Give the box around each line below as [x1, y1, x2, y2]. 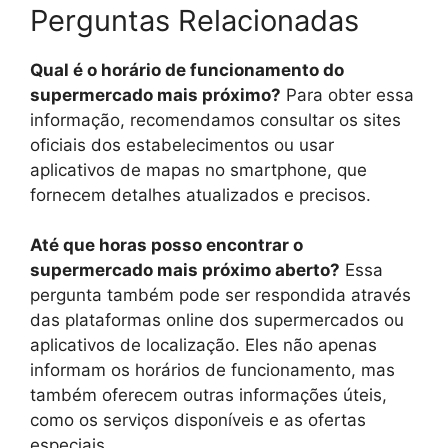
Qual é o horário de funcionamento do [30, 59, 344, 80]
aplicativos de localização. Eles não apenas [30, 335, 377, 356]
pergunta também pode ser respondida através [30, 285, 411, 306]
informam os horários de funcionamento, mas [30, 360, 395, 381]
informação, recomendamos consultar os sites [30, 109, 401, 130]
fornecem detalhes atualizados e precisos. [30, 184, 371, 205]
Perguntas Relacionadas [30, 2, 359, 38]
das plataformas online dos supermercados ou [30, 310, 404, 331]
